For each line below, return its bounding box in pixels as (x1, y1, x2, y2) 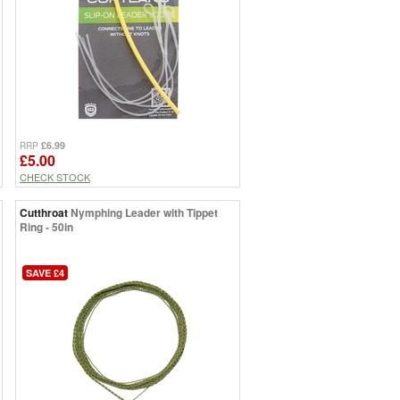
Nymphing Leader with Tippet (71, 204, 218, 221)
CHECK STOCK (20, 170, 90, 185)
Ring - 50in (20, 219, 73, 236)
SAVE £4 (26, 265, 64, 279)
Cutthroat (20, 204, 68, 221)
